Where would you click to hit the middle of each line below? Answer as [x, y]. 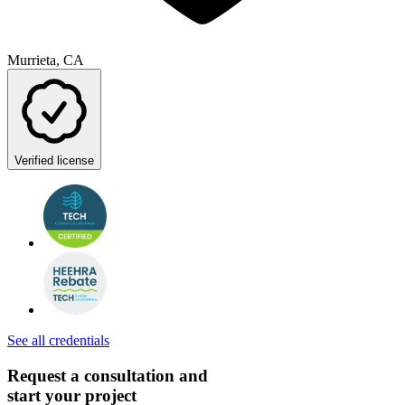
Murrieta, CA [46, 61]
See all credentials [58, 341]
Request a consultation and [108, 376]
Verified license [54, 161]
